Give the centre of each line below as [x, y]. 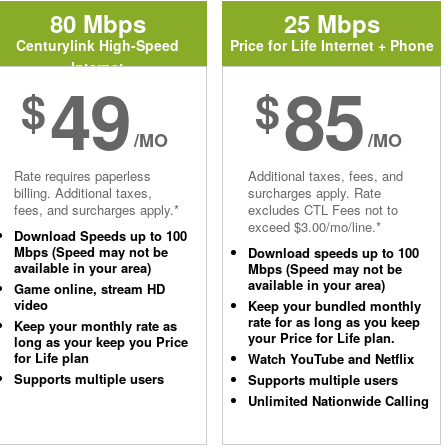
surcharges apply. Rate [314, 192]
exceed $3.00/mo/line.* [314, 226]
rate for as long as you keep [334, 321]
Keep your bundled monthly [334, 305]
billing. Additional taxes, [83, 192]
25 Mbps [331, 23]
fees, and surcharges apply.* [96, 209]
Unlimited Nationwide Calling [338, 400]
